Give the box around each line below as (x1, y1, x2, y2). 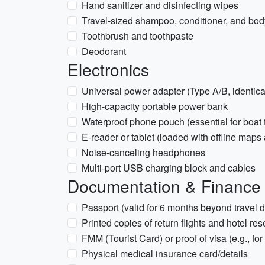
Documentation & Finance (67, 174, 261, 198)
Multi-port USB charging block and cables (82, 161, 256, 174)
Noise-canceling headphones (82, 146, 205, 159)
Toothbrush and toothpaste (82, 29, 193, 43)
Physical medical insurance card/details (82, 247, 248, 260)
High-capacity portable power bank (82, 99, 228, 113)
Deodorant (82, 44, 126, 58)
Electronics (67, 57, 149, 81)
